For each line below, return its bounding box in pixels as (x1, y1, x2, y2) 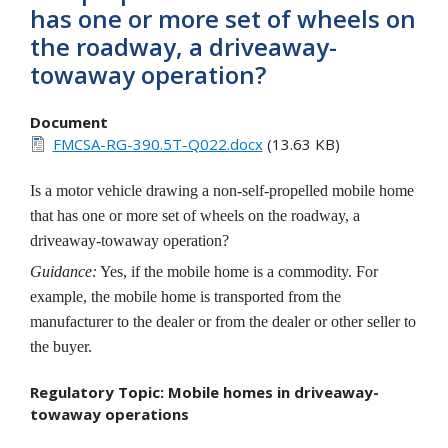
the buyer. (30, 337, 92, 355)
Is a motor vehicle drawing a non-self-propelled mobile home (30, 181, 414, 199)
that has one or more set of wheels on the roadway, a (30, 206, 360, 224)
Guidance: (30, 262, 97, 280)
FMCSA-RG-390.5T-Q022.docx (52, 134, 263, 155)
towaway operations (30, 404, 189, 425)
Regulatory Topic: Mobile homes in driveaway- (30, 382, 379, 403)
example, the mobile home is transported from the (30, 287, 341, 305)
